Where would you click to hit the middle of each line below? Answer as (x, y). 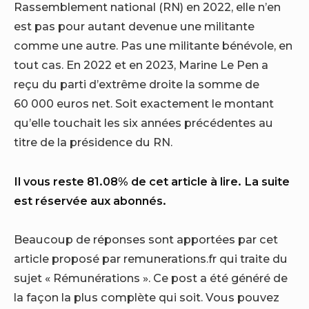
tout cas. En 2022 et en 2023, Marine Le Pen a (141, 65)
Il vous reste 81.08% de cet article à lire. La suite (152, 181)
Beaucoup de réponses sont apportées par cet (146, 239)
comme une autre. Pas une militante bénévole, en (153, 46)
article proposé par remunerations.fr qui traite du (151, 259)
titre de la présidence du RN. (93, 142)
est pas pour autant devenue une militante (134, 27)
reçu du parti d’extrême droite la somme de (137, 84)
